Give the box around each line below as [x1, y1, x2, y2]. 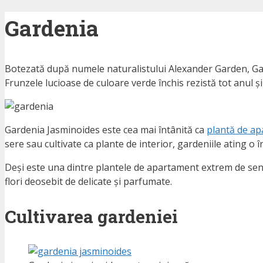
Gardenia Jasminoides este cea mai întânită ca [5, 123, 207, 137]
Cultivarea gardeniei [5, 205, 178, 228]
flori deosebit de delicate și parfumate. [5, 175, 172, 188]
